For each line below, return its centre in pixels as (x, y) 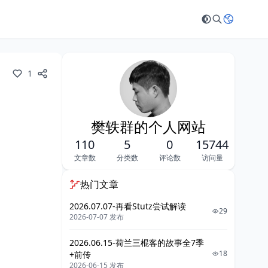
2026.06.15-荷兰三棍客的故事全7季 (137, 243)
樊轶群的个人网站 (148, 127)
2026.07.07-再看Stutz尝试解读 (128, 206)
